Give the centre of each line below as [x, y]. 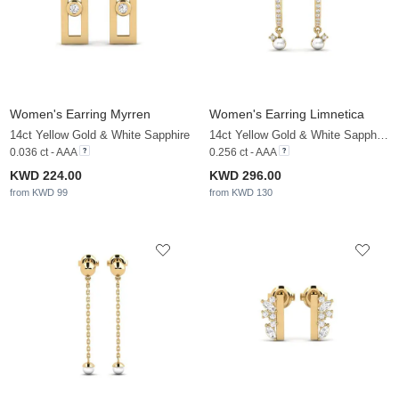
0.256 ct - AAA [243, 153]
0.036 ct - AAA [43, 153]
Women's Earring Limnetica [287, 114]
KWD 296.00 [245, 176]
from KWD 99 [39, 193]
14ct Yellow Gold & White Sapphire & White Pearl [383, 135]
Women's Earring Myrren [80, 114]
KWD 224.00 [46, 176]
